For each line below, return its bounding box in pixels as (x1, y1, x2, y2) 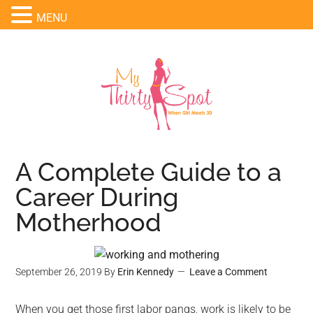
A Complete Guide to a (15, 157, 282, 187)
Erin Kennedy (117, 266, 175, 277)
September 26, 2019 (15, 266, 103, 277)
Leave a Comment (189, 266, 268, 277)
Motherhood (15, 208, 162, 237)
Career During (15, 182, 179, 212)
